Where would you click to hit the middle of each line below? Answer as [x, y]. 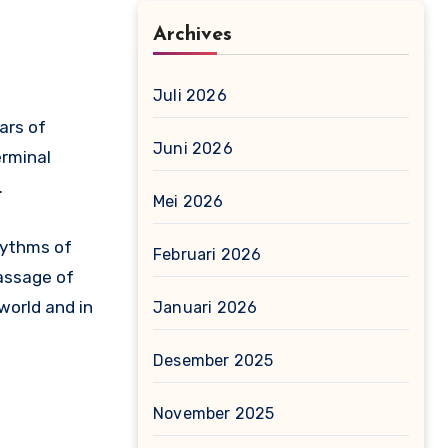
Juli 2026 [190, 95]
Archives [192, 35]
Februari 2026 [207, 254]
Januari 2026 [205, 307]
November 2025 [214, 413]
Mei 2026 [188, 201]
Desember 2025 [213, 360]
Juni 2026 [193, 148]
